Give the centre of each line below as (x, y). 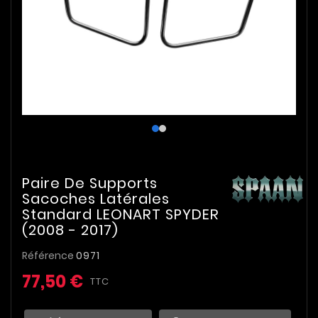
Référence (49, 256)
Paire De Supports (90, 183)
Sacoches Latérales (96, 199)
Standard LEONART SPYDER (121, 214)
